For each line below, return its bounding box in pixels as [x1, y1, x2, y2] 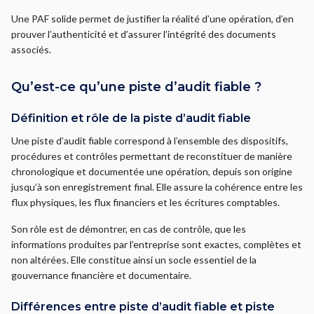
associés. [11, 43, 51, 55]
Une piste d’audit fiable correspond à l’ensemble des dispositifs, [11, 135, 288, 146]
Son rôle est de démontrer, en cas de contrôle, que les [11, 223, 246, 235]
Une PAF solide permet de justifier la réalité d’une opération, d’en [11, 13, 294, 25]
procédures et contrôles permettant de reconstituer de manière [11, 150, 292, 162]
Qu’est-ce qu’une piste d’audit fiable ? [11, 79, 261, 95]
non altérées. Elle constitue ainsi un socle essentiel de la [11, 254, 257, 266]
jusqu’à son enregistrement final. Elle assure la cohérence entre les [11, 181, 303, 193]
